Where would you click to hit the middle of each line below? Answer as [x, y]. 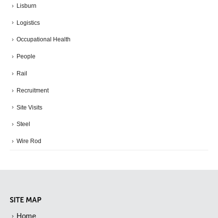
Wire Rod [29, 141]
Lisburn [27, 6]
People [26, 57]
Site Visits [29, 107]
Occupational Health [44, 40]
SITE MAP [26, 200]
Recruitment [33, 90]
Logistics [28, 23]
